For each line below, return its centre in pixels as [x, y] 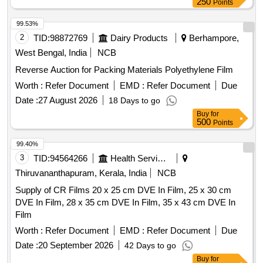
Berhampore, [213, 38]
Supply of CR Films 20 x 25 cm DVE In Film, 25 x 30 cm [123, 190]
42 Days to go [150, 246]
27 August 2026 [68, 100]
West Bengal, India [51, 53]
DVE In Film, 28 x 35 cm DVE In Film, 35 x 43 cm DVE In [125, 203]
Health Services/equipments [162, 159]
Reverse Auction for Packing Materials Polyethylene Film [124, 70]
